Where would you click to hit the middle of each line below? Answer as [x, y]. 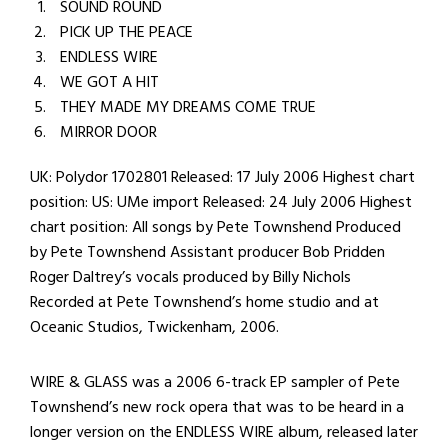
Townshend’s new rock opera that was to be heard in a [217, 407]
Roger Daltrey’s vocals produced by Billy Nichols [190, 277]
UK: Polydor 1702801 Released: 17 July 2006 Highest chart [222, 177]
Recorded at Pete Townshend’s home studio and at [204, 302]
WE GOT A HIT [109, 82]
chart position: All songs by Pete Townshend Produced [215, 227]
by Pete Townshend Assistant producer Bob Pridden [207, 252]
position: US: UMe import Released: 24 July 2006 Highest [221, 202]
